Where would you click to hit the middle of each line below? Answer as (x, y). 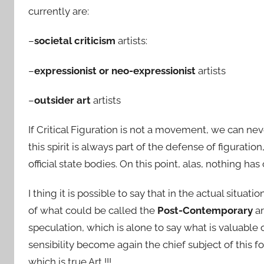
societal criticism (76, 41)
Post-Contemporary (206, 211)
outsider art (62, 100)
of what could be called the (93, 211)
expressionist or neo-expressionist (115, 70)
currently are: (59, 11)
